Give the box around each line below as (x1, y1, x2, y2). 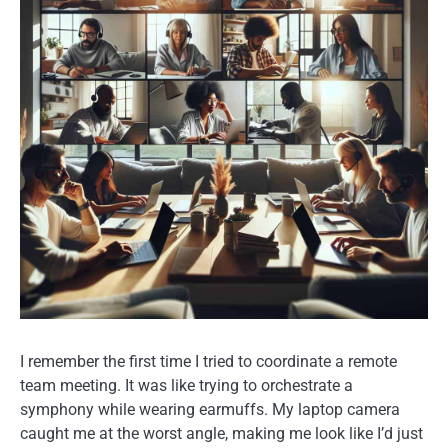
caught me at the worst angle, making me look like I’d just (20, 424, 423, 443)
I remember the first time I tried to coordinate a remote (20, 352, 397, 371)
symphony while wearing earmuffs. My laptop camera (20, 400, 400, 419)
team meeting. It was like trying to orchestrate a (20, 376, 353, 395)
